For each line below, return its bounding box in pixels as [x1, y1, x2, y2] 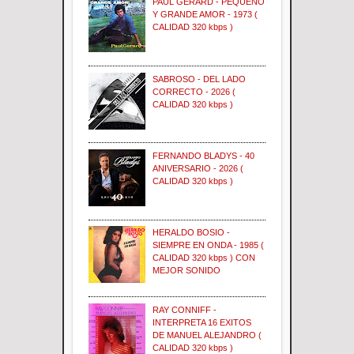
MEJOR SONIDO [153, 265, 221, 276]
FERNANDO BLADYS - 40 [153, 150, 255, 160]
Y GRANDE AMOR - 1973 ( [153, 9, 258, 20]
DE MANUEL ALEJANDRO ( [153, 330, 262, 340]
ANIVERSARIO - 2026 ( [153, 163, 244, 173]
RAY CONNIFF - [153, 304, 217, 314]
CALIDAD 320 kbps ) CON [153, 253, 256, 263]
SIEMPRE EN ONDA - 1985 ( [153, 240, 265, 250]
